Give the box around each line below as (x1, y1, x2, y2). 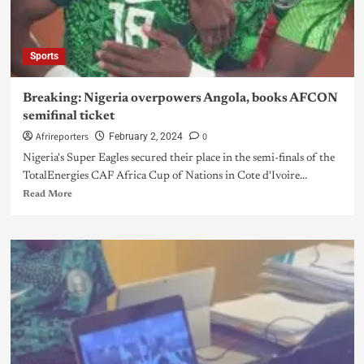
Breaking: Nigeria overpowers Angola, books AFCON (22, 92, 338, 106)
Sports (29, 50, 58, 63)
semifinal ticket (22, 110, 117, 123)
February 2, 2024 (108, 131, 183, 143)
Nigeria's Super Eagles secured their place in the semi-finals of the (22, 153, 335, 165)
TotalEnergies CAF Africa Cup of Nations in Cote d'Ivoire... (22, 171, 307, 183)
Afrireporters (35, 130, 89, 145)
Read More (22, 189, 72, 200)
